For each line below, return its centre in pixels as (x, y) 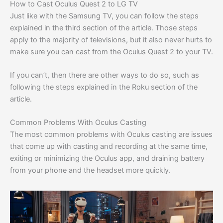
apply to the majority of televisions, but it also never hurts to (111, 40)
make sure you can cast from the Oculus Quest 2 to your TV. (111, 52)
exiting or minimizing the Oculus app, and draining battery (107, 159)
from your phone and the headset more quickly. (90, 170)
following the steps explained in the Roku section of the (104, 87)
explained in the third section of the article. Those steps (104, 28)
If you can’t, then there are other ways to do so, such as (105, 75)
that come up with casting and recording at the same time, (109, 147)
